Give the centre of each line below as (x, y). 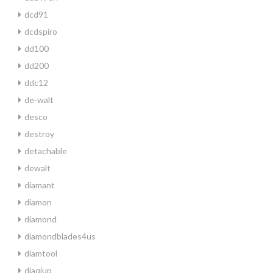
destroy (39, 134)
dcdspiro (41, 31)
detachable (46, 151)
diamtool (41, 253)
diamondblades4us (60, 236)
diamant (40, 185)
